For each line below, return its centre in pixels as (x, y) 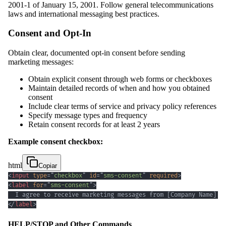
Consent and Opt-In (50, 33)
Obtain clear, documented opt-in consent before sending (97, 53)
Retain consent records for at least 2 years (94, 125)
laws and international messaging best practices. (84, 14)
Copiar (48, 166)
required (163, 176)
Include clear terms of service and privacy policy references (122, 106)
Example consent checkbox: (55, 142)
